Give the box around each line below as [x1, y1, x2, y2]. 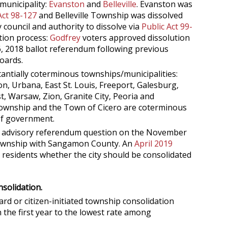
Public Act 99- [141, 21, 192, 32]
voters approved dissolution [80, 32, 190, 43]
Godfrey [50, 32, 80, 43]
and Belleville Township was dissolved [37, 10, 183, 21]
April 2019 [134, 138, 173, 149]
